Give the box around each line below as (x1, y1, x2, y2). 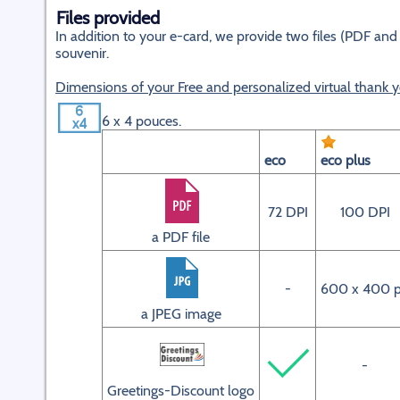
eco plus (321, 152, 371, 169)
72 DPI (267, 204, 308, 221)
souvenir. (55, 45, 109, 62)
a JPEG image (140, 305, 221, 322)
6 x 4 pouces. (102, 112, 181, 129)
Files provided (56, 7, 160, 29)
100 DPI (339, 204, 390, 221)
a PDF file (152, 229, 210, 246)
